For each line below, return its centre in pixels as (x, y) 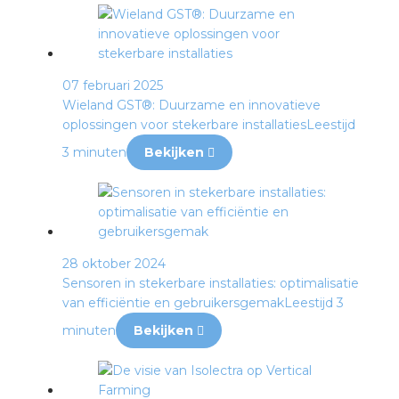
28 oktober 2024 (114, 264)
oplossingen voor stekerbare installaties (184, 125)
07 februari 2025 (113, 85)
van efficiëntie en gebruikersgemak (173, 303)
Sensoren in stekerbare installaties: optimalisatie (211, 283)
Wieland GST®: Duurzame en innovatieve (191, 105)
